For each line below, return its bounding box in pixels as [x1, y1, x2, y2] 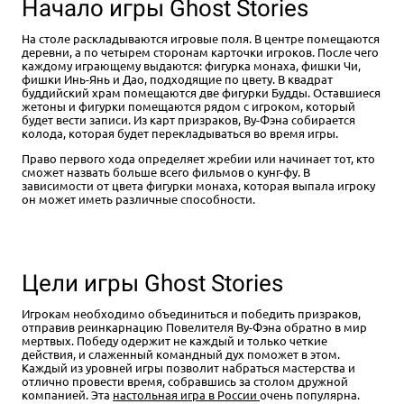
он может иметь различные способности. [22, 191, 255, 207]
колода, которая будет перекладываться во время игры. [22, 125, 338, 142]
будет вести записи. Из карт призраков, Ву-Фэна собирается [22, 112, 355, 128]
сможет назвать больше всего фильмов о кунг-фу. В [22, 164, 310, 180]
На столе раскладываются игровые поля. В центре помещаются [22, 31, 380, 47]
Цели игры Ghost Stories [22, 270, 283, 298]
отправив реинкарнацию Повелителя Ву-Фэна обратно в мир [22, 319, 367, 335]
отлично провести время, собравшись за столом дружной [22, 373, 348, 390]
